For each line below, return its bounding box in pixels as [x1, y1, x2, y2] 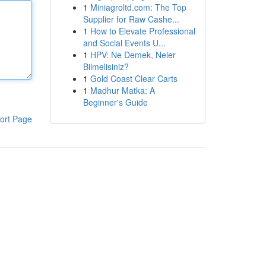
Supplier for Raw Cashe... [83, 13, 179, 25]
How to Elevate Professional [90, 25, 195, 37]
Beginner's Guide [83, 96, 148, 108]
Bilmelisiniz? [83, 61, 129, 72]
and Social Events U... [83, 37, 166, 49]
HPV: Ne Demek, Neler [90, 49, 176, 61]
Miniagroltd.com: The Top [90, 1, 186, 13]
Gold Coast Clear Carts [90, 72, 178, 84]
